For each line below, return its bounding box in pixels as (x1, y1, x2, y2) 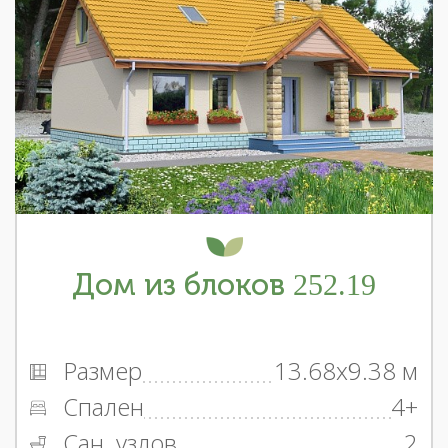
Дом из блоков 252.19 (72, 266, 376, 303)
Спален (57, 389, 144, 423)
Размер (57, 353, 142, 387)
